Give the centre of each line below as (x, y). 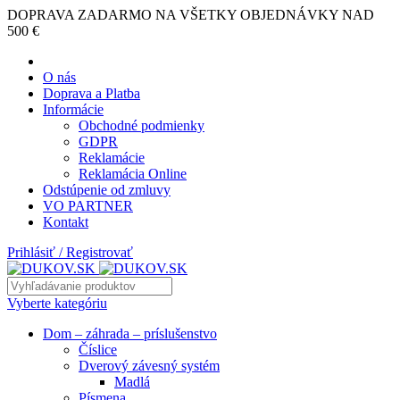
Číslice (98, 350)
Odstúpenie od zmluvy (107, 190)
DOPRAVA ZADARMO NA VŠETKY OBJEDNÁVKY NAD (191, 15)
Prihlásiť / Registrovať (70, 252)
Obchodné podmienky (142, 125)
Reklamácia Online (133, 174)
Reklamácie (112, 158)
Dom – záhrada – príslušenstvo (130, 333)
